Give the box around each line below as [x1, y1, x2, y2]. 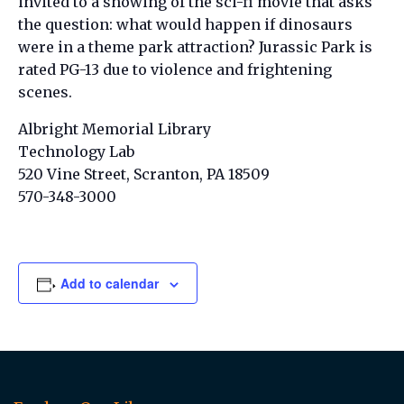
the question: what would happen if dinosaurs [18, 14, 353, 33]
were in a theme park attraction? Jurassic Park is [18, 37, 372, 56]
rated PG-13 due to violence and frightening [18, 60, 332, 78]
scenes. [18, 82, 72, 101]
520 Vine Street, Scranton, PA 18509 [18, 164, 270, 183]
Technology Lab [18, 142, 134, 161]
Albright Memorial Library [18, 119, 211, 138]
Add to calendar [60, 273, 159, 292]
